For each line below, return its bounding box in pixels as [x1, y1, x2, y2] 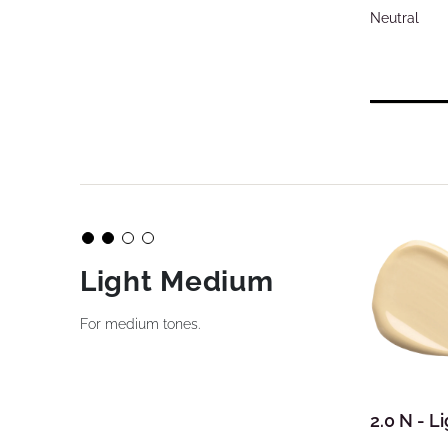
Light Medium [80, 265, 274, 298]
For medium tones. [80, 316, 200, 332]
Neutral [370, 10, 419, 26]
